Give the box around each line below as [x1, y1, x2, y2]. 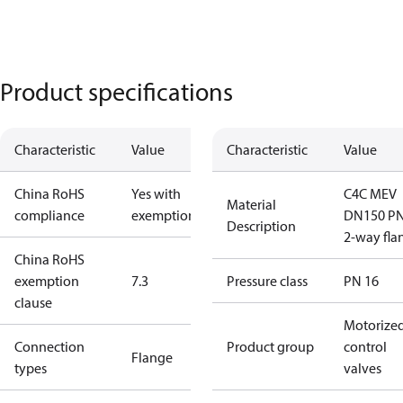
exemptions [131, 206, 201, 224]
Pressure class [227, 272, 308, 290]
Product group [227, 337, 314, 355]
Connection [14, 337, 85, 355]
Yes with [131, 184, 181, 202]
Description [227, 217, 296, 235]
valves [344, 359, 381, 377]
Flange [131, 348, 173, 366]
